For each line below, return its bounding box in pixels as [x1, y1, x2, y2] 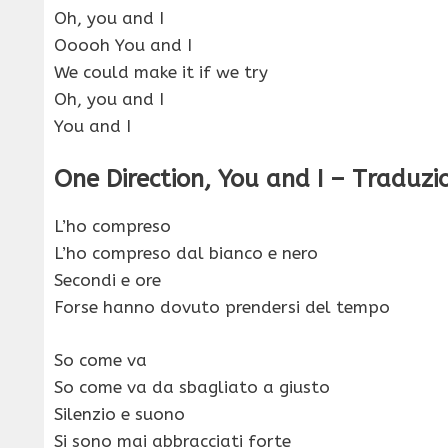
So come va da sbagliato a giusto [54, 376, 330, 397]
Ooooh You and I [54, 34, 192, 55]
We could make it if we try [54, 61, 268, 82]
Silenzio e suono [54, 403, 185, 424]
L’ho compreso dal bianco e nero [54, 243, 318, 264]
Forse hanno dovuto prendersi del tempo [54, 297, 390, 318]
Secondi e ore [54, 270, 161, 291]
